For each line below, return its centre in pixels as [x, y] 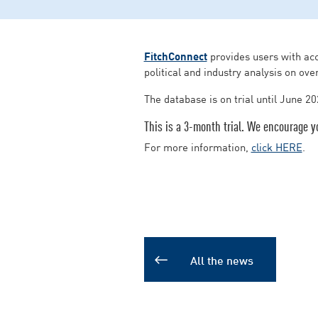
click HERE [276, 147]
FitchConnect [175, 55]
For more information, [197, 147]
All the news [221, 259]
